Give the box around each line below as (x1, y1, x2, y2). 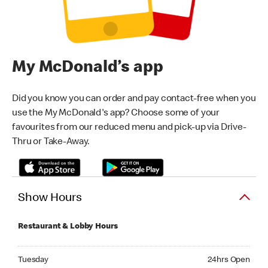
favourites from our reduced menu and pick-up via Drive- (12, 123, 246, 133)
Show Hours (18, 192, 82, 205)
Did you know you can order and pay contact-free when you (12, 94, 256, 104)
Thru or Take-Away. (12, 137, 90, 147)
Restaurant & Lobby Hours (18, 223, 118, 232)
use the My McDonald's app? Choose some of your (12, 108, 220, 118)
